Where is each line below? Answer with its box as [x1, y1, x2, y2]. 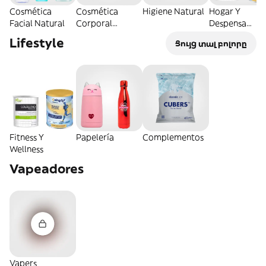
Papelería [76, 132, 114, 142]
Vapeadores [9, 161, 84, 177]
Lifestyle [9, 35, 64, 51]
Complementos [142, 132, 204, 142]
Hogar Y [209, 6, 240, 17]
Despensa [209, 18, 246, 28]
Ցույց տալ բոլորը [175, 38, 247, 49]
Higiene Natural [142, 6, 204, 17]
